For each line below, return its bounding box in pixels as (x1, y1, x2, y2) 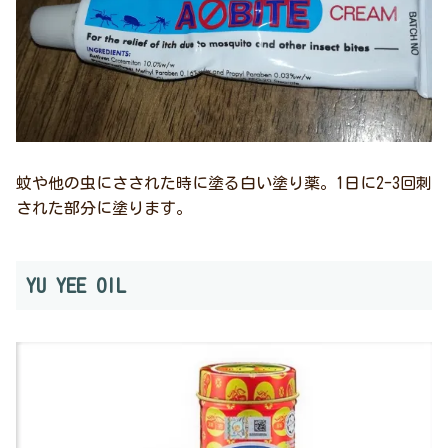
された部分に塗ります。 (16, 199, 192, 216)
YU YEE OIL (26, 274, 126, 295)
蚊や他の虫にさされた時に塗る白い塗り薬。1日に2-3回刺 (16, 174, 432, 191)
